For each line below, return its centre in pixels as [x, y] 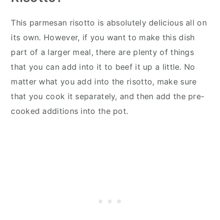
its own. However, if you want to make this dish [103, 37]
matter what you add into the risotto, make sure [104, 81]
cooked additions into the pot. [70, 111]
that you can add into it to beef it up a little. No [103, 67]
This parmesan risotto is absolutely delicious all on [109, 22]
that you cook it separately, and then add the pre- [108, 96]
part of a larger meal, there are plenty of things [103, 52]
